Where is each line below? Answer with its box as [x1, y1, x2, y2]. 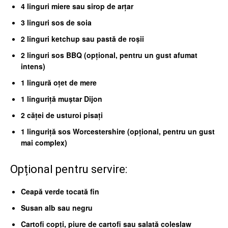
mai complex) [21, 137, 67, 148]
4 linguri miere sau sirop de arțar [21, 1, 133, 11]
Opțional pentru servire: [10, 163, 127, 176]
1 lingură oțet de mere [21, 77, 97, 88]
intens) [21, 61, 45, 71]
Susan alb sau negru [21, 203, 93, 213]
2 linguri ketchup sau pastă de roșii [21, 34, 144, 44]
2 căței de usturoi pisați [21, 110, 103, 120]
